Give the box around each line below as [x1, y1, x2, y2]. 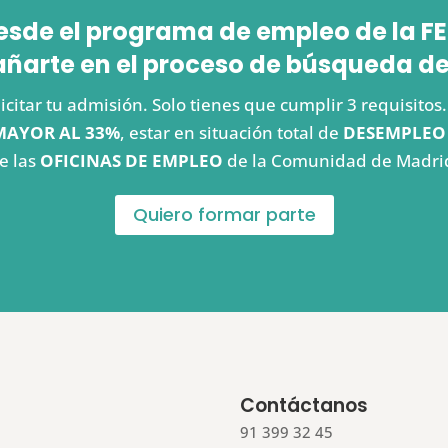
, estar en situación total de [119, 120, 343, 144]
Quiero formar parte [132, 201, 316, 227]
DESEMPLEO [342, 120, 446, 144]
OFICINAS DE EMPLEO [40, 148, 223, 172]
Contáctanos [240, 391, 369, 419]
